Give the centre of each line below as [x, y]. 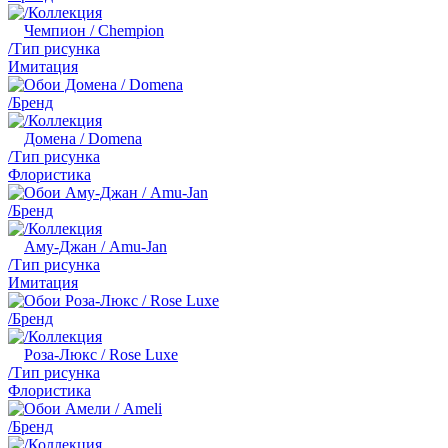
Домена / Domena [83, 138]
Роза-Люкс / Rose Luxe [101, 354]
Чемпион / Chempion [94, 30]
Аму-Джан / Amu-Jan [95, 246]
